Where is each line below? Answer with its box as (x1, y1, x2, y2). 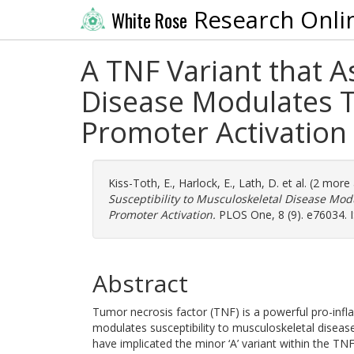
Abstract (92, 267, 188, 299)
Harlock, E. (179, 175, 232, 190)
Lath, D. (239, 175, 279, 190)
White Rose (111, 6, 187, 34)
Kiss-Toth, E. (108, 175, 172, 190)
